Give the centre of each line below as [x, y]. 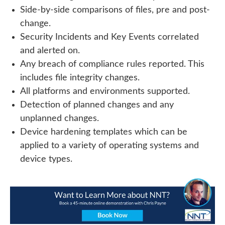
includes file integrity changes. [80, 78]
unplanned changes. [60, 119]
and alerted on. [50, 51]
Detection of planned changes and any [97, 105]
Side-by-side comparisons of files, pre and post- [115, 10]
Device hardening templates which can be [104, 132]
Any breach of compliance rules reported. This [112, 65]
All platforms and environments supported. [105, 92]
